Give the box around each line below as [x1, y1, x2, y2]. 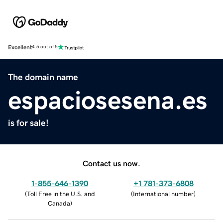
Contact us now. [83, 159, 140, 167]
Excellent [8, 44, 32, 50]
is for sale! [8, 118, 49, 127]
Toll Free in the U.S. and [26, 190, 95, 197]
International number [133, 190, 194, 197]
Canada [47, 200, 70, 207]
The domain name [8, 72, 78, 82]
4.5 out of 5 [32, 44, 58, 50]
